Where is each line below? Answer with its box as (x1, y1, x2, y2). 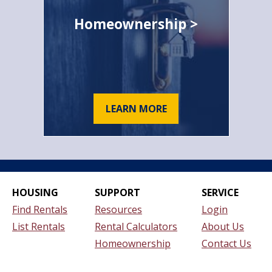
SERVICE (202, 185, 239, 199)
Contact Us (202, 236, 251, 250)
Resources (95, 202, 142, 216)
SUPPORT (95, 185, 140, 199)
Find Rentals (12, 202, 67, 216)
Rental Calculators (95, 219, 177, 233)
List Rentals (12, 219, 65, 233)
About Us (202, 219, 244, 233)
